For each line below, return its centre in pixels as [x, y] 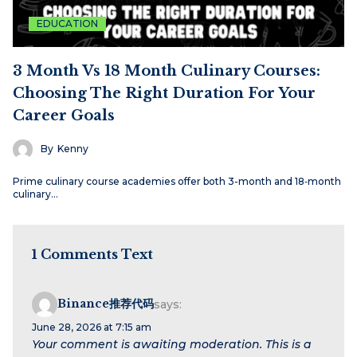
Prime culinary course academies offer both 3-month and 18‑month [177, 181]
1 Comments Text [92, 254]
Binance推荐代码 [106, 304]
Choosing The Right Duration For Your [164, 93]
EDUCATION [67, 23]
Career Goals [64, 115]
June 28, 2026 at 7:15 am [92, 327]
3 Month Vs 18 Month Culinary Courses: [167, 71]
